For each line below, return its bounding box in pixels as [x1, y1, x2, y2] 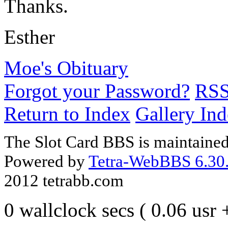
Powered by [4, 151, 89, 170]
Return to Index [4, 103, 130, 125]
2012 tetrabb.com [4, 170, 124, 190]
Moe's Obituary [4, 57, 128, 79]
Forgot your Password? [4, 80, 190, 102]
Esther [4, 26, 55, 48]
